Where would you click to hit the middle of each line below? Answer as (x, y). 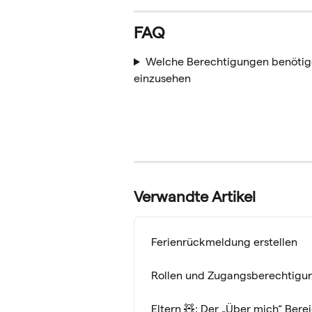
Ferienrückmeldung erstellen (224, 242)
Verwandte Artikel (195, 196)
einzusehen (162, 79)
